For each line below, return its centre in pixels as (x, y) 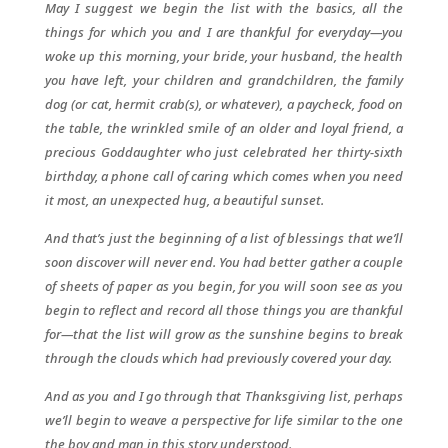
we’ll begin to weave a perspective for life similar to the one (224, 420)
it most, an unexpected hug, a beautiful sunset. (184, 200)
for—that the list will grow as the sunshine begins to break (224, 334)
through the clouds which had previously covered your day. (218, 358)
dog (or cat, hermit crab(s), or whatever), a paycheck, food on (224, 104)
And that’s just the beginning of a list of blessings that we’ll (224, 238)
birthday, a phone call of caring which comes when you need (224, 176)
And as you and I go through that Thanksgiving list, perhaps (224, 396)
